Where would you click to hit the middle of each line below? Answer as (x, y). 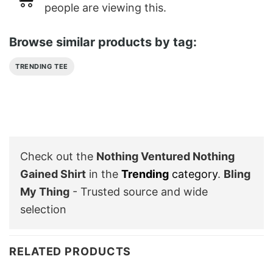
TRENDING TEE (42, 67)
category (193, 174)
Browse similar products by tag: (103, 42)
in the (104, 174)
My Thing (45, 191)
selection (43, 209)
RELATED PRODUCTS (70, 251)
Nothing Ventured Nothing (165, 156)
